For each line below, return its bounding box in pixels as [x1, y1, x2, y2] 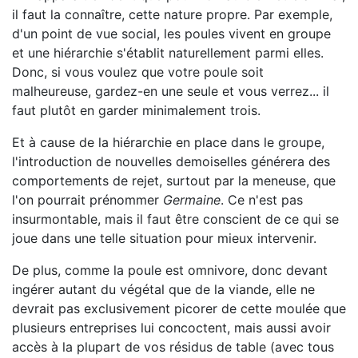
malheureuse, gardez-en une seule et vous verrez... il [12, 83, 329, 99]
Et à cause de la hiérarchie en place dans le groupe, [12, 134, 324, 150]
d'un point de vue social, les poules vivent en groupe [12, 26, 331, 42]
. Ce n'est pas [221, 192, 303, 208]
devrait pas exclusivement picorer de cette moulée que [12, 300, 346, 316]
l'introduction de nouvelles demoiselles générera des [12, 153, 330, 169]
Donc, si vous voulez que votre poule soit [12, 64, 264, 80]
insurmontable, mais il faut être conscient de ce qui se [12, 211, 339, 227]
